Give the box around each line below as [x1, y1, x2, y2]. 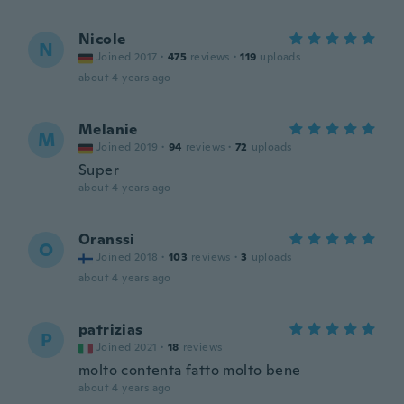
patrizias [78, 320, 143, 339]
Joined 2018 [96, 250, 159, 264]
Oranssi [78, 230, 135, 249]
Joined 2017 [96, 50, 158, 64]
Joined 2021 [96, 340, 158, 354]
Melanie [78, 120, 138, 139]
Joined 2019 [96, 140, 159, 154]
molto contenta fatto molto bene [78, 361, 301, 380]
